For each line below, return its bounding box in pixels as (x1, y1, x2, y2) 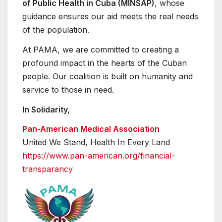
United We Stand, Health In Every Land (22, 137, 170, 148)
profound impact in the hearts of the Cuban (22, 57, 187, 68)
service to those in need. (22, 84, 114, 95)
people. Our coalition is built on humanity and (22, 71, 193, 81)
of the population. (22, 24, 89, 35)
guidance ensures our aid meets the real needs (22, 11, 198, 21)
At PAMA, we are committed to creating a (22, 44, 179, 55)
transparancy (22, 164, 73, 174)
